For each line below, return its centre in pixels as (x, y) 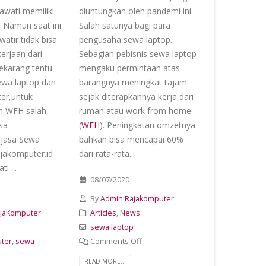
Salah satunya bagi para (125, 25)
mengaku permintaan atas (129, 68)
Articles (103, 213)
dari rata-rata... (107, 153)
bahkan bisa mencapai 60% (131, 139)
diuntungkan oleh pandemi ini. (136, 11)
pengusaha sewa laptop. (126, 39)
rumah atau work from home (135, 110)
